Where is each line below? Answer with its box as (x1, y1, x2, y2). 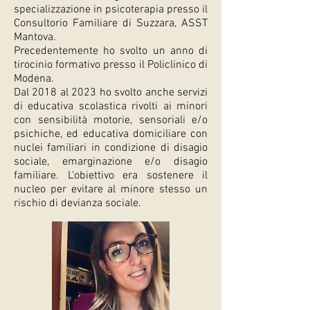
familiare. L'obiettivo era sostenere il (14, 169, 208, 183)
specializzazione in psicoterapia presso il (14, 3, 208, 17)
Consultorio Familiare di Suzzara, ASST (14, 17, 208, 30)
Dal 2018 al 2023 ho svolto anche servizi (14, 86, 208, 100)
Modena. (14, 72, 54, 86)
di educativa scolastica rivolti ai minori (14, 100, 208, 113)
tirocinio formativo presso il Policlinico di (14, 58, 208, 72)
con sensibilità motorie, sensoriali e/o (14, 113, 208, 127)
